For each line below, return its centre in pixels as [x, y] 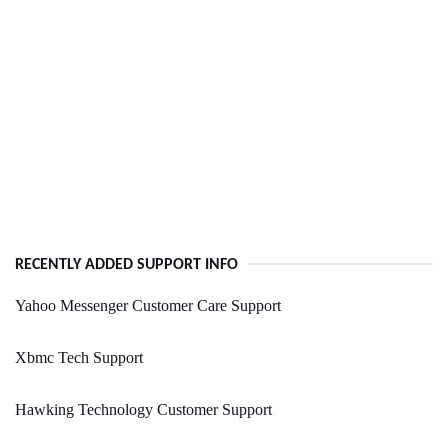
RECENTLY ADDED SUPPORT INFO [126, 265]
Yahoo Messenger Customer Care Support [148, 306]
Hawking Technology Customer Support [143, 410]
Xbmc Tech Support [79, 358]
